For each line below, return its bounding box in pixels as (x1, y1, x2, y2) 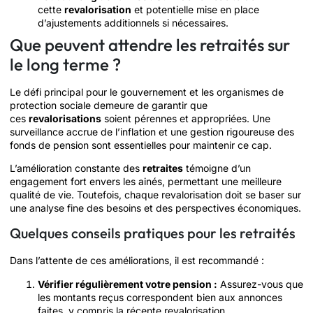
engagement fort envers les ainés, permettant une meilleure (10, 175, 282, 187)
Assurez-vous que (217, 277, 303, 290)
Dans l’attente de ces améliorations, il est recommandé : (10, 254, 264, 267)
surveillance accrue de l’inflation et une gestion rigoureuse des (10, 125, 294, 138)
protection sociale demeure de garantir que (10, 99, 208, 111)
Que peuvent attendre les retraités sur (10, 34, 290, 55)
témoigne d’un (183, 161, 251, 174)
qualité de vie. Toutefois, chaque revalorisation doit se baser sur (10, 188, 301, 201)
